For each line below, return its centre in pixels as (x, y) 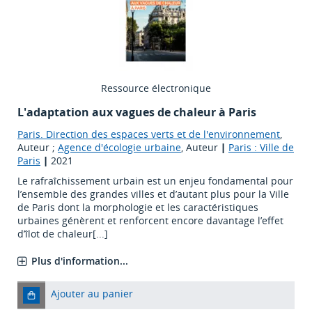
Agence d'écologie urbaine (119, 148)
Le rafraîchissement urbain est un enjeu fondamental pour (155, 181)
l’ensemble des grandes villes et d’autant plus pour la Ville (153, 194)
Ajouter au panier (92, 294)
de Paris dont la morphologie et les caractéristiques (138, 208)
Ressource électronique (156, 88)
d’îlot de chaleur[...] (63, 234)
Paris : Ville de (261, 148)
